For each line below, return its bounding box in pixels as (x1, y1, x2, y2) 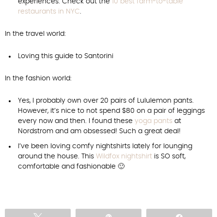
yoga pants (135, 118, 172, 124)
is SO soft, (152, 153, 186, 160)
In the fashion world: (5, 75, 72, 82)
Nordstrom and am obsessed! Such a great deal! (18, 128, 181, 135)
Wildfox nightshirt (96, 153, 152, 160)
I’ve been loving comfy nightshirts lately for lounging (18, 143, 192, 150)
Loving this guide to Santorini (18, 53, 113, 60)
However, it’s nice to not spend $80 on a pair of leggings (18, 108, 205, 114)
